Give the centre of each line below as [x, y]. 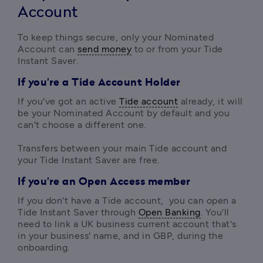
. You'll [215, 212]
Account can [48, 49]
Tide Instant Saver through [78, 212]
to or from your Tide [177, 49]
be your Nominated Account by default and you [124, 113]
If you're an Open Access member [104, 182]
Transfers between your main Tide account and [122, 148]
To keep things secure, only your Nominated [116, 37]
